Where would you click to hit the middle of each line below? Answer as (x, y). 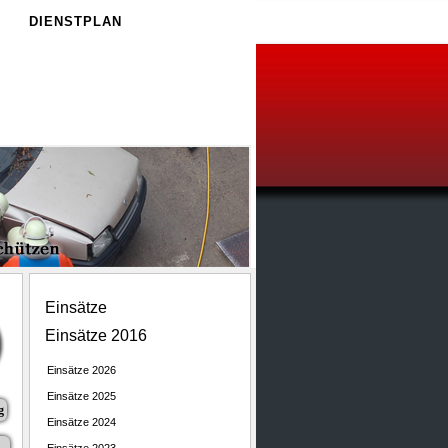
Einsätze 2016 (96, 335)
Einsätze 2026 (81, 370)
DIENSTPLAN (75, 21)
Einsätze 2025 (81, 396)
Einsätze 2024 (81, 422)
